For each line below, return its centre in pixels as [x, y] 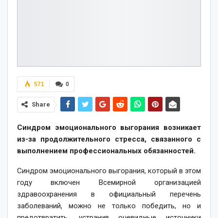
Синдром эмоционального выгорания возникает [109, 127]
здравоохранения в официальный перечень [109, 194]
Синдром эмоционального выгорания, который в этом [109, 171]
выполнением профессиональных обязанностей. [106, 151]
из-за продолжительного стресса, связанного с [109, 139]
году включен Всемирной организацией [109, 182]
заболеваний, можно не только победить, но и [109, 206]
